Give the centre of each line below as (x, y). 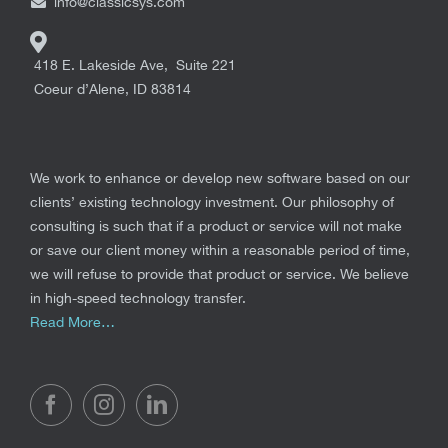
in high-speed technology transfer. (138, 297)
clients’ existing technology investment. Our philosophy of (212, 201)
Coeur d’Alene (79, 88)
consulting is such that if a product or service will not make (216, 225)
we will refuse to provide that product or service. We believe (219, 273)
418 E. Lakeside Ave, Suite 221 (133, 64)
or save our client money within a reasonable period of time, (220, 249)
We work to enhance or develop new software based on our (220, 177)
